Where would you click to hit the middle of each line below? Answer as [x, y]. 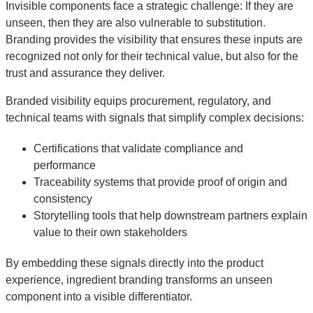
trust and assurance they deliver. [85, 73]
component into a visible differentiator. [99, 296]
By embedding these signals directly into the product [134, 263]
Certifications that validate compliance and [138, 148]
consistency [63, 198]
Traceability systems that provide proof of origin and [160, 182]
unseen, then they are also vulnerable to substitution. [136, 22]
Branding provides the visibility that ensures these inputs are [154, 39]
